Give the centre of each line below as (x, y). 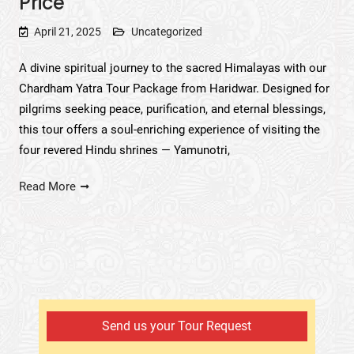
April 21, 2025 (67, 31)
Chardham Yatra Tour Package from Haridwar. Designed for (174, 88)
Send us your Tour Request (177, 326)
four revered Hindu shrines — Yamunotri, (124, 150)
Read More (47, 186)
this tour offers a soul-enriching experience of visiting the (169, 129)
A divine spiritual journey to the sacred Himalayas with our (172, 68)
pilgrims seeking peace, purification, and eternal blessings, (172, 109)
